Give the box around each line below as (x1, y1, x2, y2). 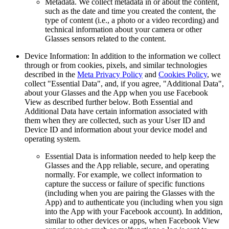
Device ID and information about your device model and (25, 125, 207, 134)
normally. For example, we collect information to (45, 170, 202, 179)
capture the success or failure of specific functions (45, 179, 204, 188)
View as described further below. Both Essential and (25, 97, 193, 106)
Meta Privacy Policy (77, 70, 143, 79)
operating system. (25, 134, 81, 143)
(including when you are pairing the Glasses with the (45, 188, 215, 197)
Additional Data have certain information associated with (25, 106, 208, 116)
